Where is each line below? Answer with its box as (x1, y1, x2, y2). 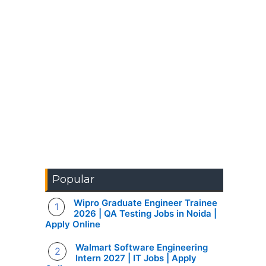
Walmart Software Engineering (75, 242, 208, 253)
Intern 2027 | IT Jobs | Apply (75, 252, 197, 264)
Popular (52, 173, 94, 186)
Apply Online (45, 218, 100, 230)
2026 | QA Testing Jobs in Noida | (74, 208, 217, 219)
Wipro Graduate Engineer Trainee (74, 197, 218, 208)
